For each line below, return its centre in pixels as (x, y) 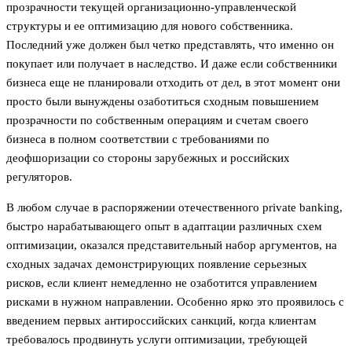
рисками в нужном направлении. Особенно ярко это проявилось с (175, 301)
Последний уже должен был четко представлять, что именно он (170, 44)
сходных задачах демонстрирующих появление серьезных (157, 264)
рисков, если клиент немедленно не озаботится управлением (162, 282)
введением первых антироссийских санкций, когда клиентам (161, 320)
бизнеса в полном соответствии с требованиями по (138, 139)
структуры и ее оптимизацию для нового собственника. (150, 26)
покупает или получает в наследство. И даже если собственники (172, 63)
